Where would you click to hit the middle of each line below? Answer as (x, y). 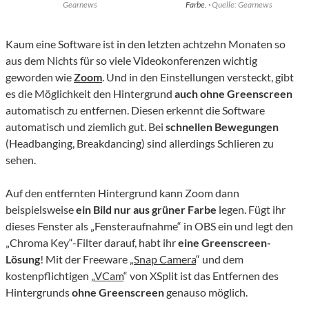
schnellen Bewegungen (222, 127)
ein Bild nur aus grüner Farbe (146, 210)
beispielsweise (41, 210)
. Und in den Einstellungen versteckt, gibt (198, 77)
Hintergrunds (39, 292)
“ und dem (220, 259)
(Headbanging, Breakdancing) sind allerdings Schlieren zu (140, 143)
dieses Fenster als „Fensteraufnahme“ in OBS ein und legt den (149, 226)
